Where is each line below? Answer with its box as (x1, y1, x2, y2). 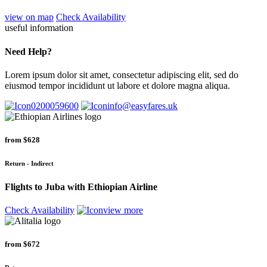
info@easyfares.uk (107, 100, 178, 111)
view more (103, 205, 143, 216)
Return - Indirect (5, 160, 54, 167)
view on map (5, 12, 54, 23)
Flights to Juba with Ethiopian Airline (5, 181, 157, 192)
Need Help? (5, 46, 52, 57)
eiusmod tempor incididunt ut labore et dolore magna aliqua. (5, 80, 230, 91)
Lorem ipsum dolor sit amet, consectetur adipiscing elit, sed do (5, 69, 238, 80)
